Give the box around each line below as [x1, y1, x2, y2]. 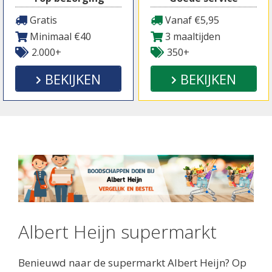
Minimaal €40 [27, 29, 91, 43]
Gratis [27, 13, 57, 27]
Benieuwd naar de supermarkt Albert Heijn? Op [18, 256, 246, 270]
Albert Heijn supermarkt [18, 219, 217, 245]
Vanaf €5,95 [163, 13, 219, 27]
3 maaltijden [163, 29, 220, 43]
